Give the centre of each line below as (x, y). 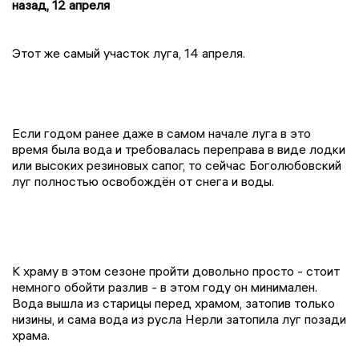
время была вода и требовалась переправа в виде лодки (179, 149)
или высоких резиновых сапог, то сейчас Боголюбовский (177, 165)
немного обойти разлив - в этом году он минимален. (165, 286)
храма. (31, 335)
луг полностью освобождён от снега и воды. (143, 181)
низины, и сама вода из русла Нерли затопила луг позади (179, 319)
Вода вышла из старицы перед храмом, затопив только (173, 303)
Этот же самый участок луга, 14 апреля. (129, 52)
